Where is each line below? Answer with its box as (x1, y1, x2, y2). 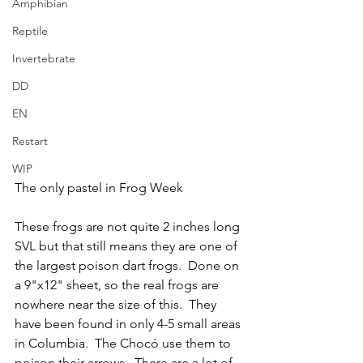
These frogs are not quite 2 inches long (15, 219, 243, 235)
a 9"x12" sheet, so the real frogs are (15, 277, 222, 293)
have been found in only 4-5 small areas (15, 316, 244, 332)
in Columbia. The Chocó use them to (15, 335, 234, 352)
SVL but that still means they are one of (15, 238, 241, 254)
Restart (12, 134, 48, 148)
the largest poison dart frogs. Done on (15, 258, 242, 274)
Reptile (12, 23, 48, 38)
